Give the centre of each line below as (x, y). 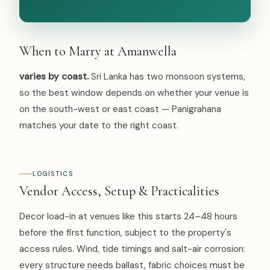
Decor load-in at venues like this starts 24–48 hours (128, 217)
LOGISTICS (53, 174)
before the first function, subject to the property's (125, 233)
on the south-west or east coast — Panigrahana (120, 109)
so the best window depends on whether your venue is (134, 93)
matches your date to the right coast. (99, 126)
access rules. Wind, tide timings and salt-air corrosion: (132, 249)
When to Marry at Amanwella (98, 51)
